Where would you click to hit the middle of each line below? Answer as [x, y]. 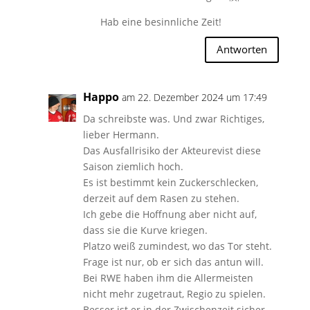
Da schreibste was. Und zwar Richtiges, [173, 118]
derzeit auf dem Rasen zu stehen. [161, 198]
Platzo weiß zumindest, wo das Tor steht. [177, 246]
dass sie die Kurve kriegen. [145, 230]
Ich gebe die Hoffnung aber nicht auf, [170, 214]
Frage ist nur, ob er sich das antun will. [173, 262]
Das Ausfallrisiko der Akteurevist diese [172, 150]
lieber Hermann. [121, 134]
